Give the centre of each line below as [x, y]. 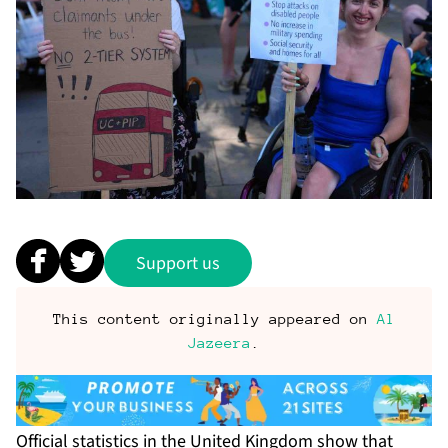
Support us [178, 263]
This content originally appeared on [215, 318]
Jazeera [219, 342]
